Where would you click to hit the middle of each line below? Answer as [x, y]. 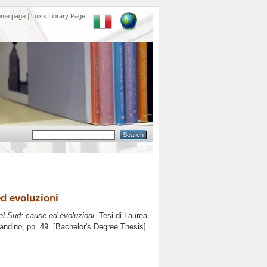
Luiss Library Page [58, 16]
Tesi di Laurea [122, 216]
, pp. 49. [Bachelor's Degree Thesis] [84, 227]
